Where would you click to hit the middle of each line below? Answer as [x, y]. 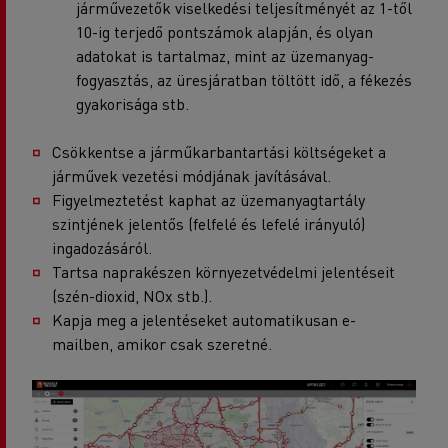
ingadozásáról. [102, 247]
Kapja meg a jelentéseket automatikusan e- [204, 319]
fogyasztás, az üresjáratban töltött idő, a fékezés [244, 79]
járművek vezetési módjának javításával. [191, 175]
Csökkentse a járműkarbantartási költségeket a [219, 151]
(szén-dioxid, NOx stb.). [132, 295]
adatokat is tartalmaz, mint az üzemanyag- [225, 55]
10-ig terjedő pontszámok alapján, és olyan [224, 31]
